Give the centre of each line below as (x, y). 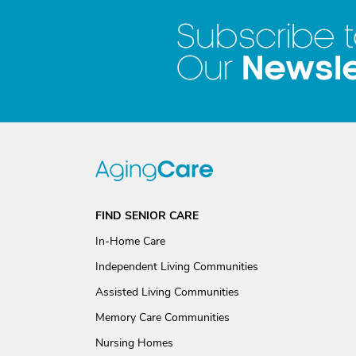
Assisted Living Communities (167, 292)
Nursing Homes (134, 343)
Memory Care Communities (163, 317)
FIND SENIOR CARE (147, 216)
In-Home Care (130, 241)
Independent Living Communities (177, 267)
